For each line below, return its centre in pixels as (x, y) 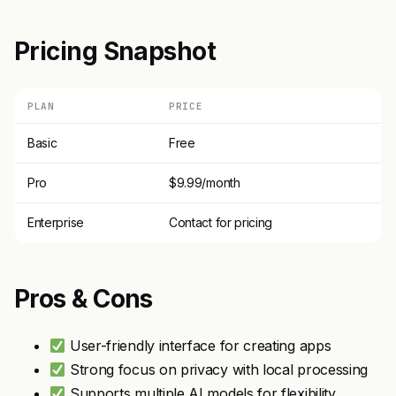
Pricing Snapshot (115, 52)
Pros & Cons (84, 299)
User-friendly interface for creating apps (198, 346)
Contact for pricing (221, 223)
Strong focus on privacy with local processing (217, 370)
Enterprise (56, 223)
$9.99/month (205, 183)
